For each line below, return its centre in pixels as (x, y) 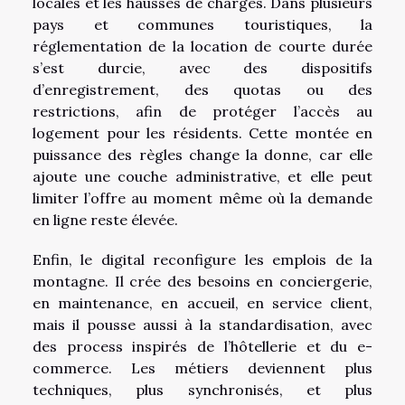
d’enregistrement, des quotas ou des (202, 90)
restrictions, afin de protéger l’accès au (202, 112)
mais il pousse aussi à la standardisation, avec (202, 325)
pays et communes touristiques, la (202, 25)
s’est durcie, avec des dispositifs (202, 68)
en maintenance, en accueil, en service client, (202, 303)
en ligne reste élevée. (105, 220)
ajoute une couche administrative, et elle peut (202, 177)
